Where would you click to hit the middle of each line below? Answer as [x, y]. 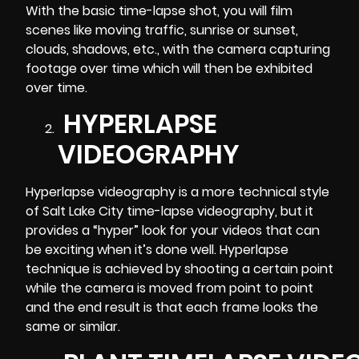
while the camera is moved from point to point [169, 288]
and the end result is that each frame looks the [172, 308]
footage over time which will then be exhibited [169, 68]
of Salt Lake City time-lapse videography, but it [169, 212]
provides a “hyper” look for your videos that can [173, 231]
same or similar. [75, 327]
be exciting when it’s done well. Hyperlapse [157, 250]
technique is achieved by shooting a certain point [179, 269]
